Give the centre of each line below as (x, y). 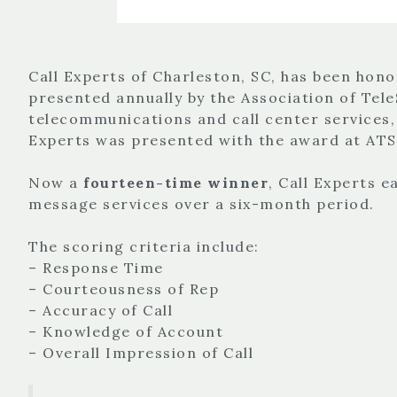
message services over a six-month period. (202, 203)
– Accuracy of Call (101, 310)
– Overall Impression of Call (141, 352)
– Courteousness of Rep (124, 288)
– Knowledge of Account (126, 331)
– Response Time (96, 267)
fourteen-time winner (173, 182)
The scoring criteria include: (144, 246)
